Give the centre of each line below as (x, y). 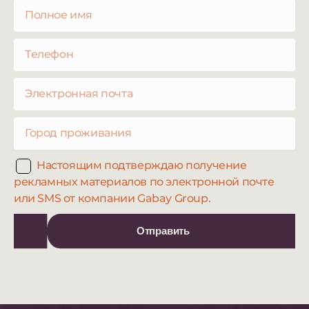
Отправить (163, 231)
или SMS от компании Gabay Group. (112, 198)
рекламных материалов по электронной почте (144, 181)
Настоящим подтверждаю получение (142, 165)
